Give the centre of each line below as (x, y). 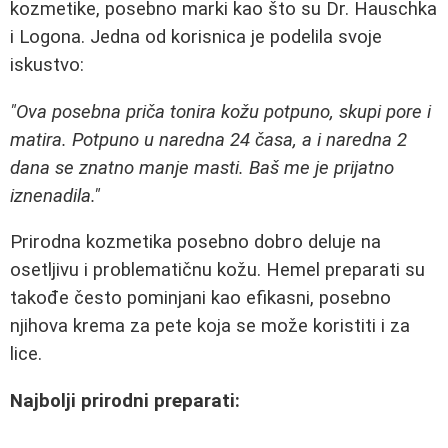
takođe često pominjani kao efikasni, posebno (200, 298)
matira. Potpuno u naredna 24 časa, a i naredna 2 (208, 139)
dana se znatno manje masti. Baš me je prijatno (202, 167)
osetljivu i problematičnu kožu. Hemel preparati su (217, 270)
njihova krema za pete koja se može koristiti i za (210, 326)
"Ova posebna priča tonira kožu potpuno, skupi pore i (220, 111)
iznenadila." (55, 195)
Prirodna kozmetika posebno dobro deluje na (195, 242)
